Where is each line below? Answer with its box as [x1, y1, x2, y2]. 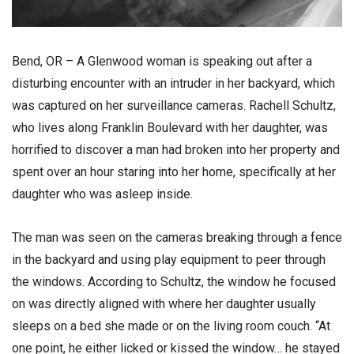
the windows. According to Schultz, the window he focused [12, 274, 336, 290]
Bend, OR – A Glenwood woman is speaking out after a [12, 54, 312, 69]
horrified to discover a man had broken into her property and [12, 142, 340, 157]
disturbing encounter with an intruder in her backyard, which [12, 76, 335, 91]
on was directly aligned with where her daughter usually [12, 296, 316, 312]
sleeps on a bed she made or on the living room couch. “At [12, 318, 330, 334]
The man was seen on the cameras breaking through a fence [12, 230, 342, 246]
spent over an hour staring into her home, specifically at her [12, 164, 336, 179]
